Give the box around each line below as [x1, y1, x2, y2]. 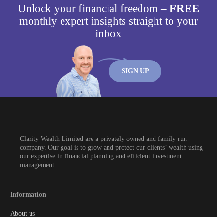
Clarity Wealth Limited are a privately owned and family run [20, 135, 187, 143]
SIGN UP [121, 67, 149, 75]
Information [10, 191, 46, 199]
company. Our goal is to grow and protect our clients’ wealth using [20, 144, 203, 152]
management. [20, 161, 56, 169]
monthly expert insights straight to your [19, 15, 198, 28]
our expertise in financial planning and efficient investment [20, 153, 182, 160]
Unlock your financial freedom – [18, 2, 170, 15]
